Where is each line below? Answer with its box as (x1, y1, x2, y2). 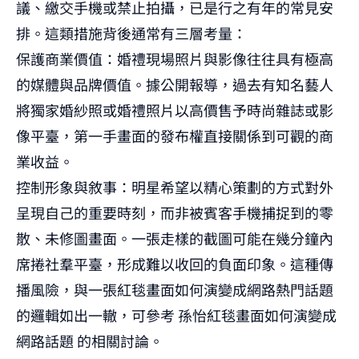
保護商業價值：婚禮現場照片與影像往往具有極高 (16, 47, 333, 69)
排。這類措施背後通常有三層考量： (16, 22, 247, 43)
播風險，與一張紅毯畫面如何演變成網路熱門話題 (16, 278, 333, 300)
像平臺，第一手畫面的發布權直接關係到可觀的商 (16, 124, 333, 146)
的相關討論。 (74, 329, 163, 351)
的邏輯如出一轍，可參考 (16, 304, 178, 325)
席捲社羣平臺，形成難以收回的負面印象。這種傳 (16, 252, 333, 274)
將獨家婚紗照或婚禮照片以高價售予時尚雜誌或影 (16, 99, 333, 120)
